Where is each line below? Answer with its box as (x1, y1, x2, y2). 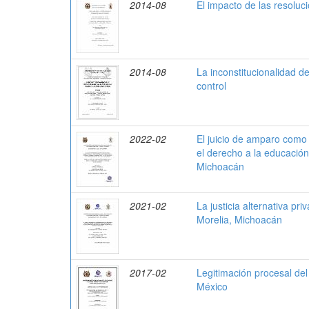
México (197, 279, 228, 293)
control (197, 79, 226, 92)
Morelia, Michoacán (197, 212, 282, 226)
